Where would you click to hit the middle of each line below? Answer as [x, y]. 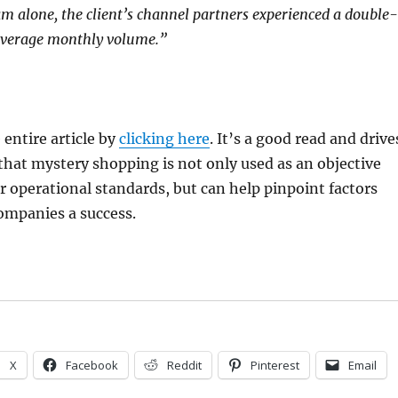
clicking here [164, 138]
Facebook [92, 365]
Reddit [184, 365]
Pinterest [275, 365]
